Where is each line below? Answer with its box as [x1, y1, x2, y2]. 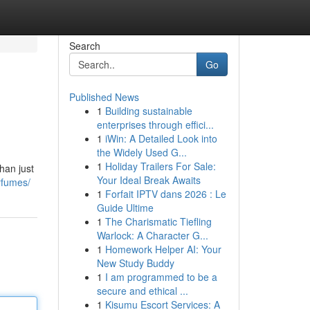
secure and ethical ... [96, 284, 188, 298]
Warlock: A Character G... [96, 228, 208, 242]
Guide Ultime [96, 201, 154, 215]
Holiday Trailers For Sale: [104, 159, 216, 173]
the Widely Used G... [96, 145, 187, 159]
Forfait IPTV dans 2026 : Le [104, 187, 226, 201]
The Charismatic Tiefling [104, 215, 212, 228]
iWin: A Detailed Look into [104, 131, 217, 145]
